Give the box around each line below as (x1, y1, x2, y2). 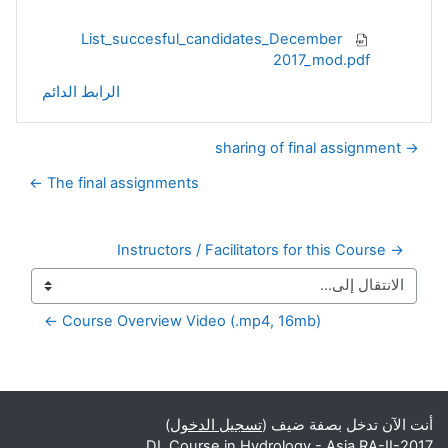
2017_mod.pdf (273, 50, 370, 69)
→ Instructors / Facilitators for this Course (386, 240, 404, 259)
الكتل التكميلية (309, 372, 433, 399)
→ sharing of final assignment (401, 138, 419, 157)
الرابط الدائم (42, 82, 120, 101)
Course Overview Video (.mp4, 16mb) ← (62, 311, 321, 330)
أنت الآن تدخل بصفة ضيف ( (262, 416, 433, 434)
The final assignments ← (47, 173, 199, 192)
